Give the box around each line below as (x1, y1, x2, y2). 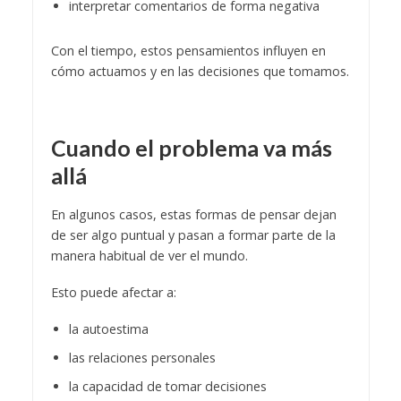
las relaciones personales (68, 348, 216, 366)
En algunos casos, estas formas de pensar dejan (50, 205, 337, 223)
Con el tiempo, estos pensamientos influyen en (50, 41, 326, 59)
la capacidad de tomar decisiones (68, 377, 267, 395)
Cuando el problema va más (50, 133, 332, 161)
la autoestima (68, 320, 149, 337)
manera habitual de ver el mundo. (50, 246, 248, 264)
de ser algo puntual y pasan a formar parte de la (50, 226, 336, 243)
